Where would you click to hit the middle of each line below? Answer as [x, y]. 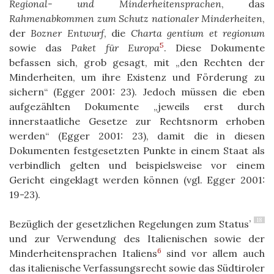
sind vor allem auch [213, 253]
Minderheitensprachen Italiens [83, 253]
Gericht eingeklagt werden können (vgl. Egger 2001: [137, 180]
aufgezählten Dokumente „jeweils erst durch [137, 106]
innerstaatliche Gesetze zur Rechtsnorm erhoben [137, 121]
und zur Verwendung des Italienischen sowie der [137, 238]
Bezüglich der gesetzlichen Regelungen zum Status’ [130, 224]
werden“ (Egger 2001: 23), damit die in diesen [137, 135]
